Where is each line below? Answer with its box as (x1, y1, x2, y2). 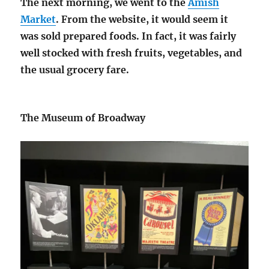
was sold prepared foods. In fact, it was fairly (20, 29, 237, 42)
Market (20, 13, 56, 25)
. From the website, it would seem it (56, 13, 229, 25)
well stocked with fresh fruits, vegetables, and (20, 46, 243, 59)
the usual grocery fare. (20, 63, 132, 76)
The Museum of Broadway (20, 111, 146, 124)
